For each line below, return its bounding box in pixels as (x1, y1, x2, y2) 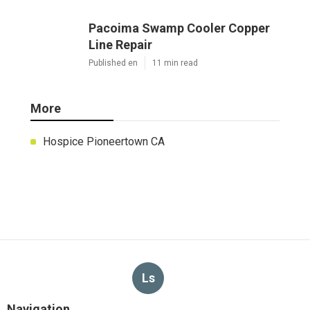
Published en (89, 57, 138, 68)
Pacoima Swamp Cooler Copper (89, 20, 270, 35)
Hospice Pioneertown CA (43, 134, 165, 148)
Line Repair (89, 37, 152, 52)
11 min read (152, 57, 198, 68)
